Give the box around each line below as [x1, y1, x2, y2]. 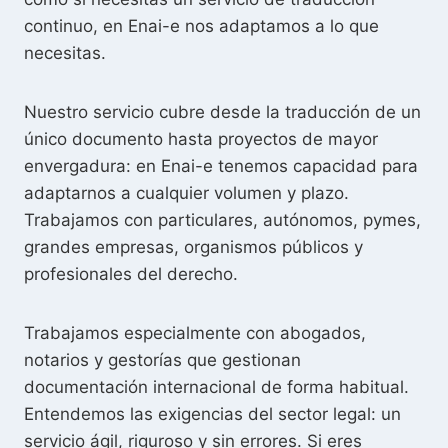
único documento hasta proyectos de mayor [24, 129, 378, 150]
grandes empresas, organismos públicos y [24, 237, 363, 258]
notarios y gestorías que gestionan [24, 350, 301, 371]
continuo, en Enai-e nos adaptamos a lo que [24, 16, 379, 37]
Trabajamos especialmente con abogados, [24, 323, 366, 344]
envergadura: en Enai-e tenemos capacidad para [24, 156, 418, 177]
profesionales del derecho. [24, 264, 238, 285]
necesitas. [24, 43, 106, 64]
